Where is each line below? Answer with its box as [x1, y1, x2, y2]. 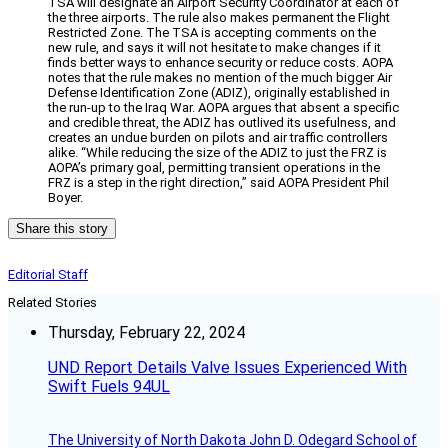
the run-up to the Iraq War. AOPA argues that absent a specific [48, 100, 399, 116]
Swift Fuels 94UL [48, 377, 170, 397]
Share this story [16, 221, 108, 237]
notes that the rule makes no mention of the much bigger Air [48, 70, 392, 86]
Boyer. [48, 190, 83, 206]
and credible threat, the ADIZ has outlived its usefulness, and [48, 115, 396, 131]
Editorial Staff [8, 267, 88, 283]
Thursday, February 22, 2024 [48, 323, 245, 343]
